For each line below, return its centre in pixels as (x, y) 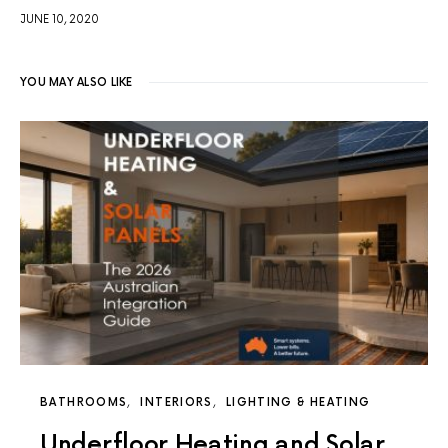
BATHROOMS (84, 403)
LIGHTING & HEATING (298, 403)
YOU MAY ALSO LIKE (76, 83)
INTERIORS (176, 403)
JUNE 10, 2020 (59, 20)
